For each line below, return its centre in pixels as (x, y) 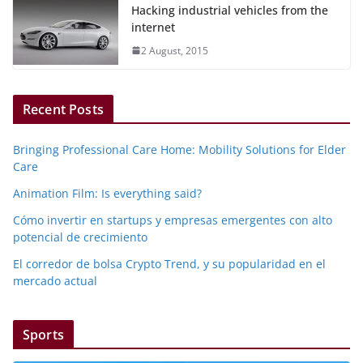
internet (153, 27)
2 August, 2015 (175, 50)
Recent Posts (63, 109)
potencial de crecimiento (80, 237)
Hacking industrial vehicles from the (230, 10)
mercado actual (55, 280)
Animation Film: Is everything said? (107, 193)
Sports (43, 334)
